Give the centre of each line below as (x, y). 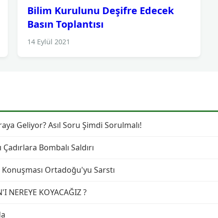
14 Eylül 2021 (48, 42)
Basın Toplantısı (65, 24)
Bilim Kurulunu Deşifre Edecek (100, 10)
